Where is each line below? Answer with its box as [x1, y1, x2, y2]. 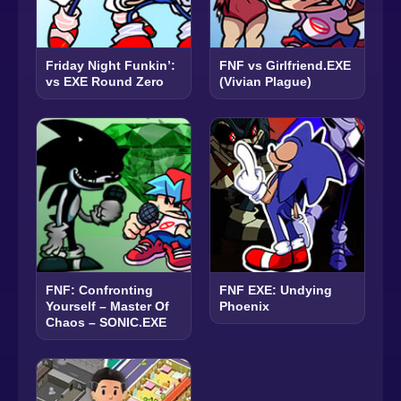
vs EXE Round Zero [46, 73, 164, 89]
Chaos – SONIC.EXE [46, 314, 166, 329]
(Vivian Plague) [219, 73, 311, 89]
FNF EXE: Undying [219, 282, 332, 297]
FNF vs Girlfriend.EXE [219, 57, 351, 73]
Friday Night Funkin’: [46, 57, 175, 73]
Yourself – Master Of [46, 298, 169, 313]
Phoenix [219, 298, 269, 313]
